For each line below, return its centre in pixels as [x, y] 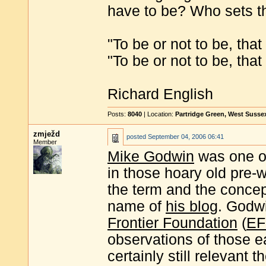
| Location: [159, 114]
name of [137, 206]
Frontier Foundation [172, 223]
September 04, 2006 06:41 [186, 137]
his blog [192, 206]
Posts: [118, 114]
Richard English [160, 94]
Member [45, 142]
